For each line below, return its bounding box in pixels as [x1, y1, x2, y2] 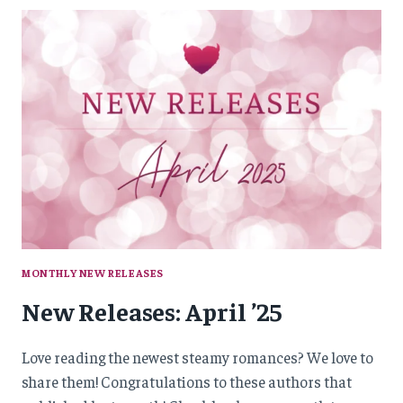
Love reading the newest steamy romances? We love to [22, 347, 373, 368]
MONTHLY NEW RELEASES [22, 266, 164, 281]
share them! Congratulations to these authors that [22, 372, 352, 392]
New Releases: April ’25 [22, 295, 282, 327]
